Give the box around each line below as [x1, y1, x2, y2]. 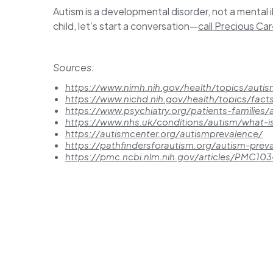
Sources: [53, 60, 94, 74]
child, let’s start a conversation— [53, 19, 198, 32]
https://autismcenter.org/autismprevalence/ [65, 127, 263, 139]
